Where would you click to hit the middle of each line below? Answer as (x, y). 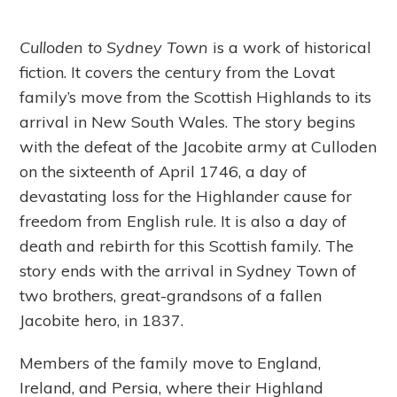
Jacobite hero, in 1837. (102, 321)
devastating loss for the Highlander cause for (186, 197)
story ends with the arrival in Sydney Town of (188, 271)
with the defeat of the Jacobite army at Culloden (198, 147)
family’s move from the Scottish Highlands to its (196, 97)
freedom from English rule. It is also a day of (183, 222)
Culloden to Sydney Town (114, 48)
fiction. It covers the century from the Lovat (178, 73)
